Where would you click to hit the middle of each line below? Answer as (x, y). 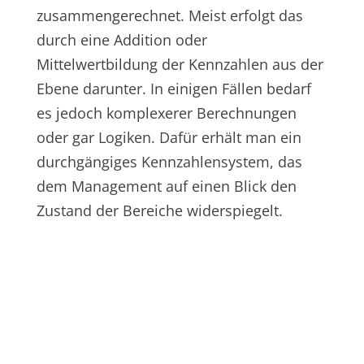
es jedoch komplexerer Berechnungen (166, 113)
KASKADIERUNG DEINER (182, 309)
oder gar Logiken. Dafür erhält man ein (169, 137)
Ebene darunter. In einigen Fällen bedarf (173, 88)
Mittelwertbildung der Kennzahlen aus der (180, 64)
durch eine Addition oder (121, 39)
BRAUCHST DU (182, 259)
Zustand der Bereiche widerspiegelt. (159, 210)
